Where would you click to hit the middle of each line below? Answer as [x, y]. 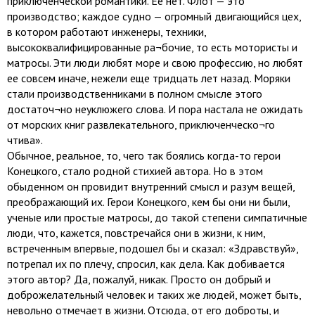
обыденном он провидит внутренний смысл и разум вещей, [151, 186]
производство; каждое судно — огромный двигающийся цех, [154, 16]
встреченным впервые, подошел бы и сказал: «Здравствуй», [153, 248]
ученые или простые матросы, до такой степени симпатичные [157, 217]
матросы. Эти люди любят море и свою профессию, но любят [155, 63]
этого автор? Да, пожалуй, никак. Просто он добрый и [139, 279]
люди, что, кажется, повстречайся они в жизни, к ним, [136, 233]
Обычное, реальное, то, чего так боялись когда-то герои [144, 155]
